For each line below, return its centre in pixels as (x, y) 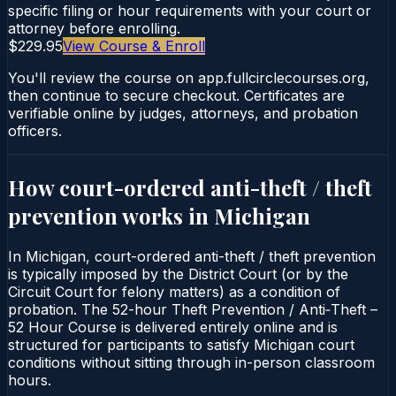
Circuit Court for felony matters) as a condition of (174, 291)
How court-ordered (109, 187)
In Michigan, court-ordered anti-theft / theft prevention (192, 256)
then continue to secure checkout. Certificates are (176, 95)
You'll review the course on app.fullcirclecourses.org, (189, 77)
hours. (30, 380)
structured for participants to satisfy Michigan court (181, 344)
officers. (35, 130)
